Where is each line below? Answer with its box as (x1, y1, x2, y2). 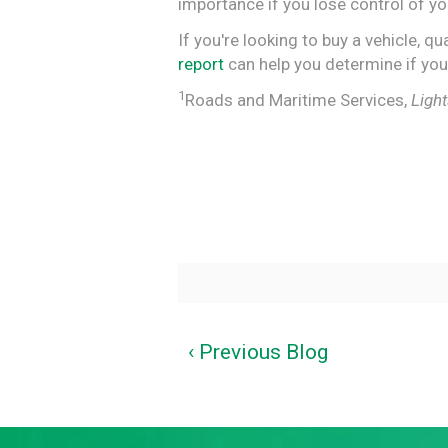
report (178, 54, 224, 75)
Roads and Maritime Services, (185, 90, 411, 111)
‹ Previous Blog (188, 340, 328, 365)
